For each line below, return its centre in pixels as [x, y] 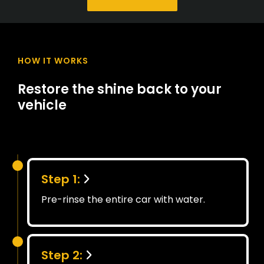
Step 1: [61, 179]
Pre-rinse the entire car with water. [123, 199]
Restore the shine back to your [120, 89]
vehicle [42, 105]
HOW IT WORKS [53, 60]
